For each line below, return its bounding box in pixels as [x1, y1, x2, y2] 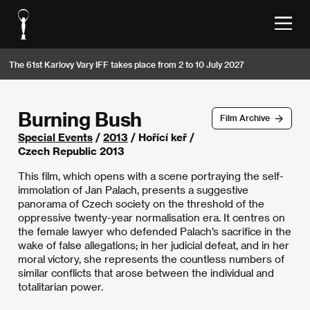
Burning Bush [18, 107, 142, 130]
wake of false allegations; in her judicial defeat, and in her [18, 239, 289, 251]
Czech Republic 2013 [18, 145, 125, 157]
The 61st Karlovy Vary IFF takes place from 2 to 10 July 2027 [9, 59, 244, 69]
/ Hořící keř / [128, 131, 194, 143]
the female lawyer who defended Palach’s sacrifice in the [18, 225, 291, 237]
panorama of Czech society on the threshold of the [18, 197, 264, 210]
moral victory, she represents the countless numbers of [18, 253, 284, 265]
